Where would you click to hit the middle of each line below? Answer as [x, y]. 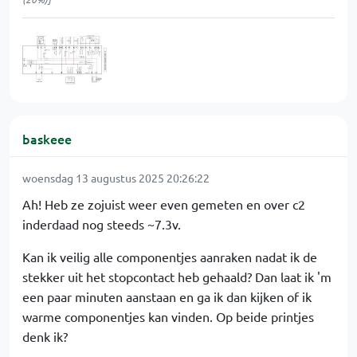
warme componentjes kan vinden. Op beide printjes [168, 316]
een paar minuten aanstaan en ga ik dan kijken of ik [167, 296]
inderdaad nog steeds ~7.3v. [102, 224]
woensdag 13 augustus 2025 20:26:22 [116, 178]
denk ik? [45, 336]
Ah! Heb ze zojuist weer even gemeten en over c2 [164, 204]
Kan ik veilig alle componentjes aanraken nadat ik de [170, 257]
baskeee [47, 139]
